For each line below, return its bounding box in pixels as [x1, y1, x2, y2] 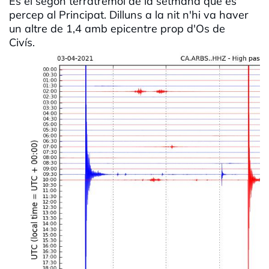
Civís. [9, 35, 47, 50]
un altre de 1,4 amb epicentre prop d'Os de [9, 22, 225, 36]
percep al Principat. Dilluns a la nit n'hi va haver [9, 8, 249, 22]
